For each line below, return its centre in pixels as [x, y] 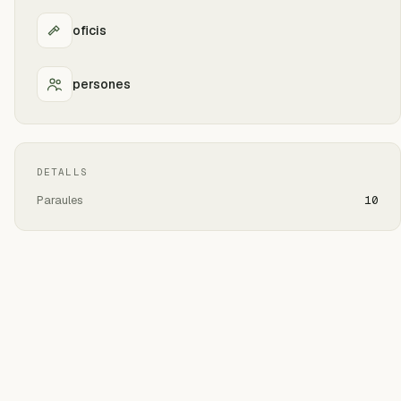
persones [102, 84]
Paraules [60, 200]
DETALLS [62, 172]
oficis [90, 30]
